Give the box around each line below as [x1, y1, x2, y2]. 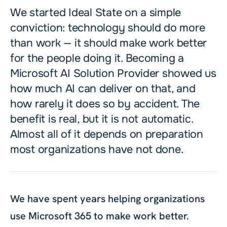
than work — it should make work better [10, 36, 207, 50]
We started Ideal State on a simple [10, 6, 181, 20]
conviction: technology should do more [10, 21, 205, 35]
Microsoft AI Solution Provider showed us [10, 66, 216, 81]
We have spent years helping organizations [10, 192, 205, 205]
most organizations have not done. [10, 142, 183, 157]
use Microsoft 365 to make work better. [10, 209, 189, 222]
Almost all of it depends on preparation [10, 127, 203, 141]
